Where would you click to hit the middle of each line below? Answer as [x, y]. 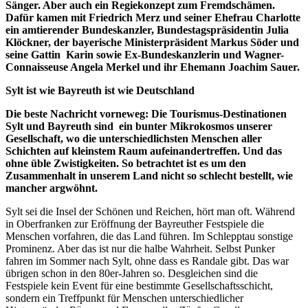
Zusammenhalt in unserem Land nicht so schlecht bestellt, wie [149, 175]
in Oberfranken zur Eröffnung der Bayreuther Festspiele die [135, 223]
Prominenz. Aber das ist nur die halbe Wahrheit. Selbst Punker [140, 248]
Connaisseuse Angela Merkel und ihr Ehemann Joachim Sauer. [153, 67]
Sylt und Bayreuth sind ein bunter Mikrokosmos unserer [139, 126]
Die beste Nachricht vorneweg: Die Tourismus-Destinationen [146, 113]
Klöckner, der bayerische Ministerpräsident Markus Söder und [152, 42]
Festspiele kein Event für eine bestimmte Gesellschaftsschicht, [139, 285]
